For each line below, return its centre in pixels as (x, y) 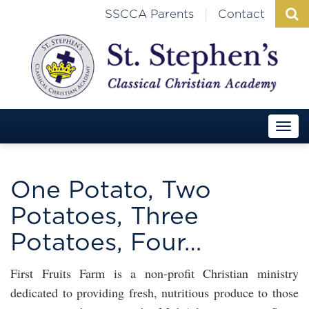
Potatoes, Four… (106, 243)
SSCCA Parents (149, 14)
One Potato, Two (111, 190)
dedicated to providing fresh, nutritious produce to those (154, 292)
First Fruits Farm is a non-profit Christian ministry (154, 273)
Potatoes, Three (104, 217)
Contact (241, 14)
